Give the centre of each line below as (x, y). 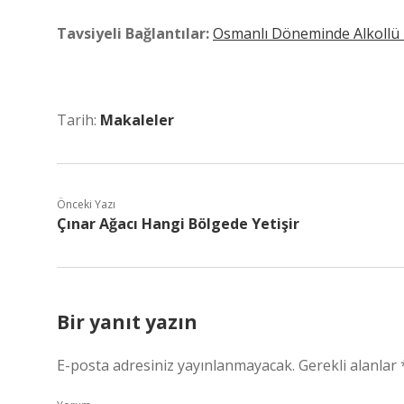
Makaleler (137, 120)
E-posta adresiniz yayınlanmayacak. (176, 365)
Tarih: (78, 120)
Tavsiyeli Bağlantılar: (133, 33)
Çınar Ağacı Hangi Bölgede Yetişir (178, 224)
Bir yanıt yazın (127, 322)
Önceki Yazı (86, 204)
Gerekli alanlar (349, 365)
